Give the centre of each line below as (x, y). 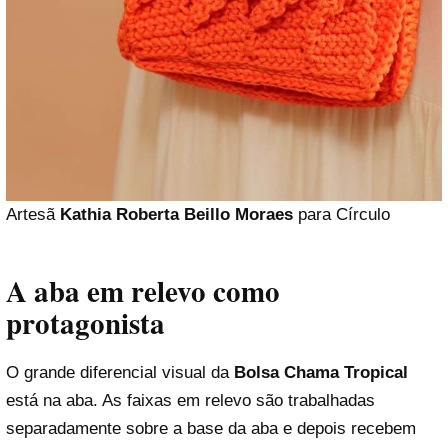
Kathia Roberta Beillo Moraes (176, 214)
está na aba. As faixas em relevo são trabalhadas (190, 401)
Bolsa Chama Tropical (321, 373)
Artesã (33, 214)
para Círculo (341, 214)
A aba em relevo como (143, 291)
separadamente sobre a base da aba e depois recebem (211, 429)
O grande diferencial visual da (120, 373)
